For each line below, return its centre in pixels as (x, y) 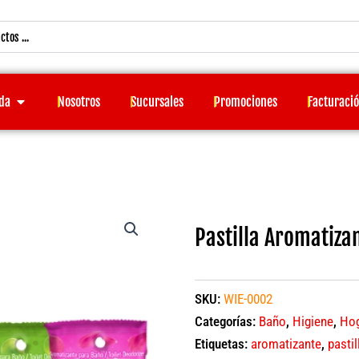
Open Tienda (44, 98)
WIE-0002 (248, 298)
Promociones (246, 102)
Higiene (313, 321)
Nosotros (79, 102)
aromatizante (286, 343)
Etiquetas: (222, 343)
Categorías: (226, 321)
